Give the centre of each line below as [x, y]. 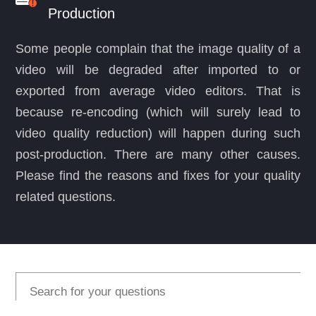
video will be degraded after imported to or [158, 70]
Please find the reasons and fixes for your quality [158, 176]
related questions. [66, 197]
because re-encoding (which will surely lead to [158, 112]
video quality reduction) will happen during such [158, 133]
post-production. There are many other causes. [158, 154]
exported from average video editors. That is [158, 91]
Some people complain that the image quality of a [158, 49]
